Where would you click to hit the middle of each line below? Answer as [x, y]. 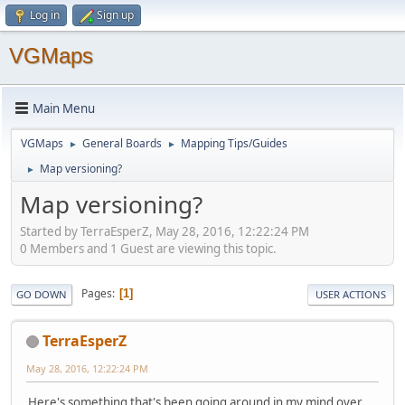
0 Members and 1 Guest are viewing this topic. [148, 248]
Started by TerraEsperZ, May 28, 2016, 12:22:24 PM [165, 231]
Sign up [115, 15]
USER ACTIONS [351, 294]
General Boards [122, 143]
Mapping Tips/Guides [234, 143]
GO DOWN [42, 294]
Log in [45, 15]
